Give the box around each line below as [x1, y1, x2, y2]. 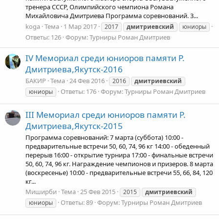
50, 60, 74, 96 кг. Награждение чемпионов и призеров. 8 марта [25, 159, 213, 168]
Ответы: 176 [61, 87, 96, 96]
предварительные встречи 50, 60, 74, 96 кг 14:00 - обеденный [25, 141, 210, 151]
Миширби [25, 187, 57, 196]
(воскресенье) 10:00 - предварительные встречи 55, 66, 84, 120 [25, 168, 213, 177]
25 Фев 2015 [80, 187, 115, 196]
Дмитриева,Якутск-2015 [25, 120, 123, 131]
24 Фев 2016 [69, 76, 105, 86]
